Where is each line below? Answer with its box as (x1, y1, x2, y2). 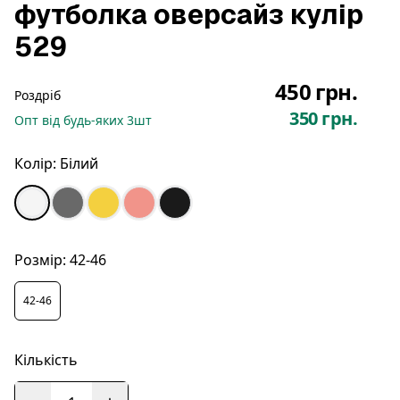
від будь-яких (42, 111, 127, 129)
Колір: (14, 153, 56, 173)
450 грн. (274, 76, 357, 106)
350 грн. (289, 105, 357, 130)
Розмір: (14, 249, 66, 270)
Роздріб (14, 86, 61, 104)
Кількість (14, 349, 78, 370)
